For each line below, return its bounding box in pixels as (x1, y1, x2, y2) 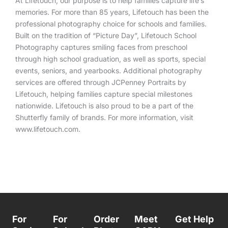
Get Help (175, 214, 214, 224)
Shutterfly (15, 113, 48, 122)
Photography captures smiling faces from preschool (15, 43, 187, 51)
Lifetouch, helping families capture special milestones (15, 90, 192, 98)
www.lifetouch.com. (15, 125, 84, 133)
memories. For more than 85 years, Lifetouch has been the (15, 8, 209, 16)
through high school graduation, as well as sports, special (15, 54, 206, 63)
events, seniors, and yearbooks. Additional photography (15, 66, 202, 75)
